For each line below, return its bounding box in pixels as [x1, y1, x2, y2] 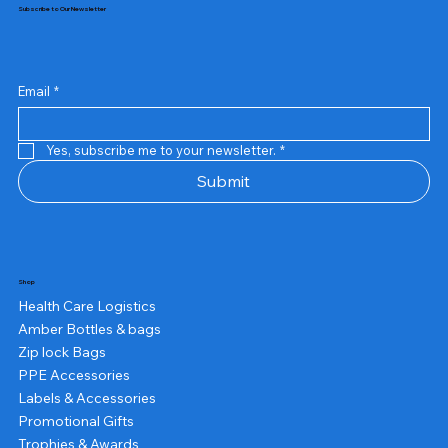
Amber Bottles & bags [17, 320, 161, 339]
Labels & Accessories [17, 389, 156, 408]
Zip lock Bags [17, 343, 106, 362]
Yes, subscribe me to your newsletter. [45, 142, 276, 159]
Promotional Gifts [17, 412, 134, 431]
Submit [197, 171, 251, 192]
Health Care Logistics [17, 297, 156, 316]
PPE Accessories [17, 366, 130, 385]
